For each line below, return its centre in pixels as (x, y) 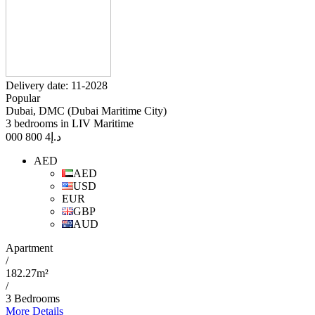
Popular (23, 98)
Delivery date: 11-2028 (57, 86)
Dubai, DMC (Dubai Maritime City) (86, 111)
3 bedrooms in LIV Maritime (70, 124)
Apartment (29, 248)
